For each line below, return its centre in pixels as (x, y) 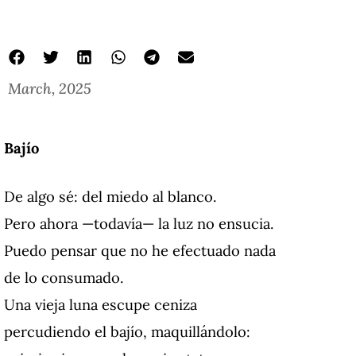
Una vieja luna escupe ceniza (101, 305)
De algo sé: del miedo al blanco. (110, 197)
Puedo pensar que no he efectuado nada (140, 251)
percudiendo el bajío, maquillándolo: (127, 332)
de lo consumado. (64, 278)
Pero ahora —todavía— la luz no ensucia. (139, 224)
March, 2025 (50, 88)
